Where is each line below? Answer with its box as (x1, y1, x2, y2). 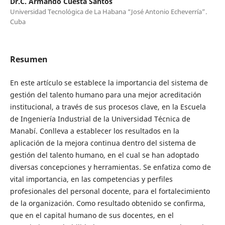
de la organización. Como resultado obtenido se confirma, (10, 198, 205, 208)
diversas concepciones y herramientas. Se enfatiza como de (10, 162, 211, 172)
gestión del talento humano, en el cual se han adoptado (10, 150, 199, 160)
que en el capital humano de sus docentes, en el (10, 210, 174, 220)
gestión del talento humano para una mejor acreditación (10, 89, 201, 99)
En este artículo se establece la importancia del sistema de (10, 77, 208, 87)
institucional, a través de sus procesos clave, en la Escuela (10, 101, 206, 111)
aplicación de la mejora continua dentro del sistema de (10, 138, 196, 148)
